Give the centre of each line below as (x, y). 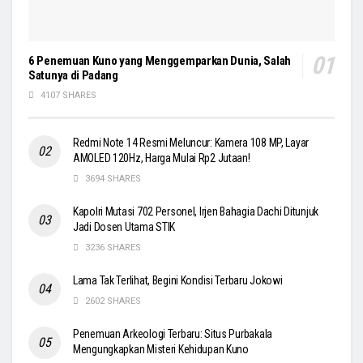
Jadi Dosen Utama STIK (124, 227)
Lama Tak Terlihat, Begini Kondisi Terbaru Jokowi (178, 281)
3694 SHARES (112, 179)
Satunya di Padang (73, 76)
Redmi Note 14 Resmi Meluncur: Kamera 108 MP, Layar (191, 143)
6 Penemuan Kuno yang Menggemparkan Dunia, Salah (160, 61)
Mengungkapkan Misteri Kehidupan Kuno (161, 350)
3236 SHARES (112, 248)
